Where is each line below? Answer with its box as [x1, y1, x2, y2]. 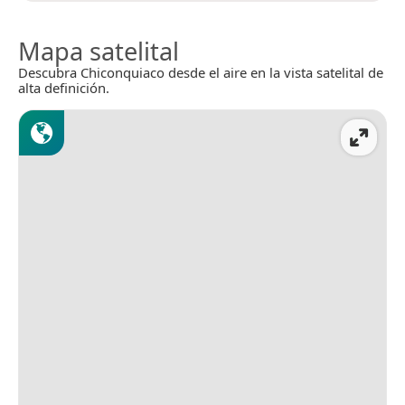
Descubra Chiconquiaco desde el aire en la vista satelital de [18, 63, 383, 82]
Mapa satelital [18, 34, 179, 69]
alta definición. [18, 79, 109, 98]
